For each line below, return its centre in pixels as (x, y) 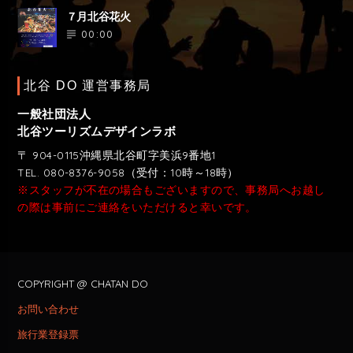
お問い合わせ (48, 308)
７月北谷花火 (98, 17)
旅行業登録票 (48, 334)
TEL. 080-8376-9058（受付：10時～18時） (128, 173)
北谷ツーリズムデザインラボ (97, 132)
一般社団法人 (54, 114)
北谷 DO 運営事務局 (88, 86)
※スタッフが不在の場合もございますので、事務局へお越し (171, 190)
